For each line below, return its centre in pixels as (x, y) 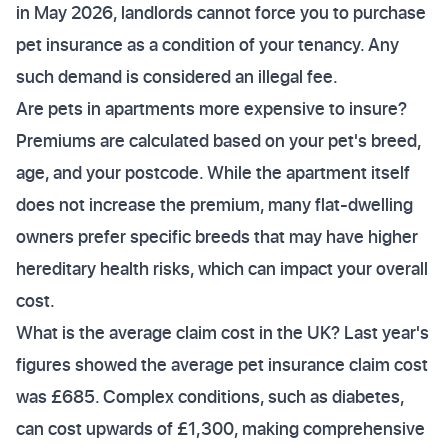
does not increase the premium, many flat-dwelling (214, 204)
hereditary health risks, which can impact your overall (222, 268)
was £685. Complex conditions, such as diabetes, (210, 396)
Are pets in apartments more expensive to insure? (211, 108)
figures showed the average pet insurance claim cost (222, 364)
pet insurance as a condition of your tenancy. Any (207, 44)
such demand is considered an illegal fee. (177, 76)
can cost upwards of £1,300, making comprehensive (220, 428)
